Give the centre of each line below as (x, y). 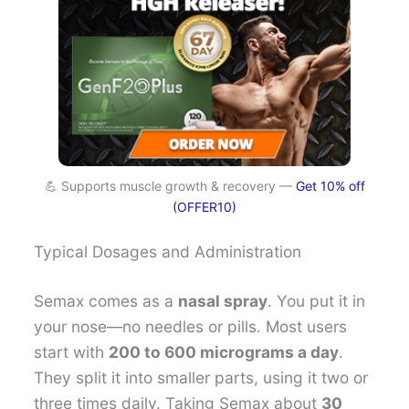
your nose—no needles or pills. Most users (191, 326)
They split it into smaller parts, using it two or (201, 377)
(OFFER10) (204, 206)
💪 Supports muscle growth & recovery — (170, 185)
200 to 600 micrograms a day (224, 351)
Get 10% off (330, 185)
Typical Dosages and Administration (168, 251)
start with (72, 351)
